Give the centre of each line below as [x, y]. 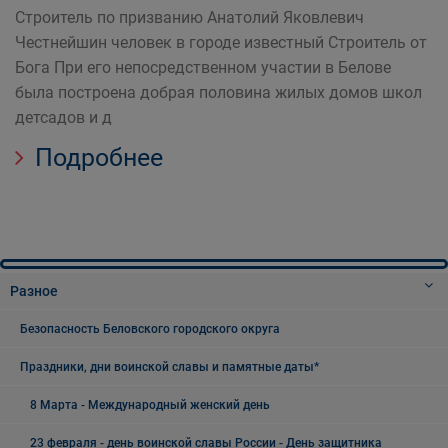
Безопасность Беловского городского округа [150, 329]
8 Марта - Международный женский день [150, 405]
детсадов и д [63, 117]
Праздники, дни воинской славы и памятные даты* [169, 367]
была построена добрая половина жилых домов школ [218, 92]
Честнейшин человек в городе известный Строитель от [221, 42]
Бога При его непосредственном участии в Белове [203, 67]
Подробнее [96, 157]
